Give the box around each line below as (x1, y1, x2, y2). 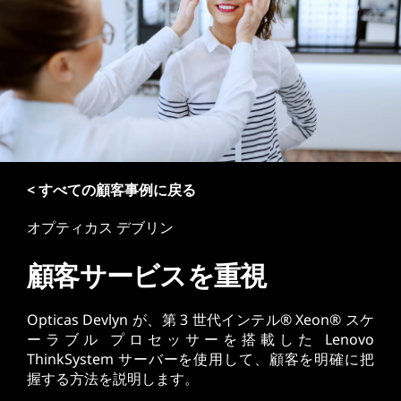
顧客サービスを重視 (27, 257, 267, 294)
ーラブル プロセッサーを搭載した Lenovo (27, 329, 374, 349)
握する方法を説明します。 (27, 369, 199, 388)
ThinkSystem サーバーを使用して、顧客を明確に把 (27, 349, 374, 369)
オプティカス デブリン (27, 218, 174, 237)
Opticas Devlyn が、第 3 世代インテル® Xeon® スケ (27, 310, 374, 329)
